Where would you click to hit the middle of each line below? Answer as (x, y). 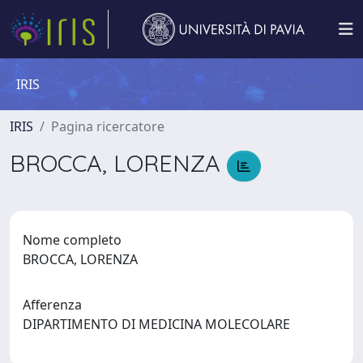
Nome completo (72, 239)
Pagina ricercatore (108, 126)
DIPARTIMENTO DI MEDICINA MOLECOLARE (160, 324)
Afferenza (52, 304)
